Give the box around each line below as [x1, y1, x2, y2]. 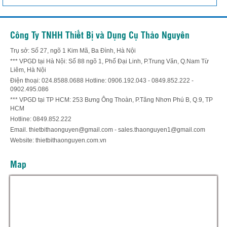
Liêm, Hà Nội [10, 66, 46, 74]
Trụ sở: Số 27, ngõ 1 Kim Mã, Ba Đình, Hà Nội [10, 47, 136, 55]
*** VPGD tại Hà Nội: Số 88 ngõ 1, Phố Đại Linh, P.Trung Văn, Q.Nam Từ [10, 58, 209, 65]
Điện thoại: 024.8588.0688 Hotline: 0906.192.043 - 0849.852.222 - [10, 77, 194, 85]
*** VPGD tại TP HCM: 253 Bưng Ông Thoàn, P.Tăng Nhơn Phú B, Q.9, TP [10, 96, 213, 104]
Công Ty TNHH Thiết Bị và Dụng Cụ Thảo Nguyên [10, 28, 190, 41]
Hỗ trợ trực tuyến [118, 211, 193, 221]
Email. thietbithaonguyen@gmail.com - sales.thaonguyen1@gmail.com [10, 126, 205, 134]
